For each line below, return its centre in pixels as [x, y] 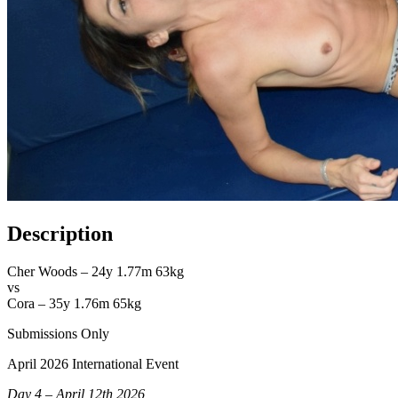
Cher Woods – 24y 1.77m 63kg [96, 271]
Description [60, 233]
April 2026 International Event [93, 363]
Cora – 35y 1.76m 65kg [74, 303]
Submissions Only [58, 333]
